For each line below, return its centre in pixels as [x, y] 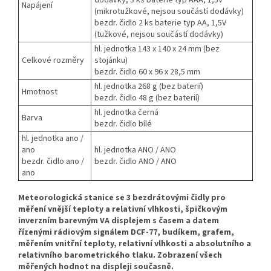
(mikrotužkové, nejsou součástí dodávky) [169, 12]
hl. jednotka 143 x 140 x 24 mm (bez [157, 49]
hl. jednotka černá [126, 113]
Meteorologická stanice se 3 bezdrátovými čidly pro [122, 198]
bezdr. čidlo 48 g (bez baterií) [147, 98]
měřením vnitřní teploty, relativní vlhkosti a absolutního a [135, 244]
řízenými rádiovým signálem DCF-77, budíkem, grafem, [126, 233]
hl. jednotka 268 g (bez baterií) [149, 87]
